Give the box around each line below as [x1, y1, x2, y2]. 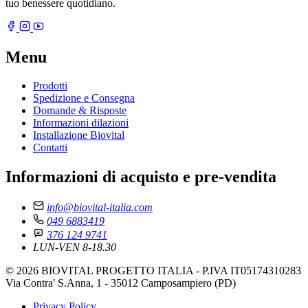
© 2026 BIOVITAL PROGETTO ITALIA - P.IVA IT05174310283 [5, 265, 301, 277]
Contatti [33, 142, 67, 154]
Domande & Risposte [33, 104, 126, 117]
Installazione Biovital [33, 129, 124, 142]
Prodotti [33, 80, 67, 92]
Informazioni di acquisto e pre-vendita [5, 168, 276, 186]
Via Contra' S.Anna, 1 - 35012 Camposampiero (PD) [5, 277, 236, 289]
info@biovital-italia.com [47, 201, 153, 214]
